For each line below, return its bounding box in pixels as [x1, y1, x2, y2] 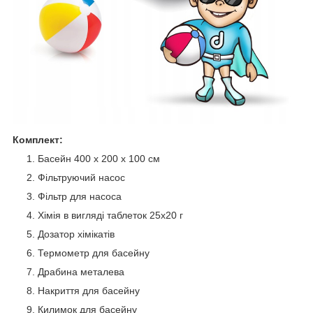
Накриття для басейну [38, 284, 140, 296]
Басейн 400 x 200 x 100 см [38, 152, 160, 164]
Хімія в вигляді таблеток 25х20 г [38, 209, 183, 221]
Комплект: [13, 133, 63, 145]
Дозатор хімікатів [38, 228, 115, 240]
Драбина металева [38, 265, 124, 277]
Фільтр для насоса [38, 190, 122, 202]
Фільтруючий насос [38, 171, 125, 183]
